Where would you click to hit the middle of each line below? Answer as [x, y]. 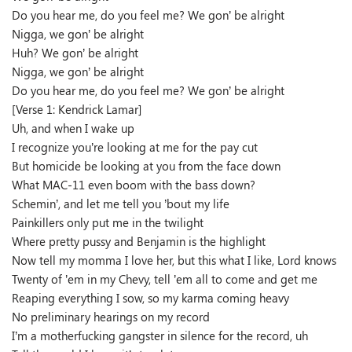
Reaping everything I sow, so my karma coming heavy [150, 298]
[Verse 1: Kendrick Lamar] [77, 109]
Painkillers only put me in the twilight [108, 222]
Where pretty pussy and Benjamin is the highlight [139, 241]
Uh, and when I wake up [73, 128]
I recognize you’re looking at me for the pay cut [135, 147]
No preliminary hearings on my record [111, 317]
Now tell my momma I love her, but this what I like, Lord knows [174, 260]
